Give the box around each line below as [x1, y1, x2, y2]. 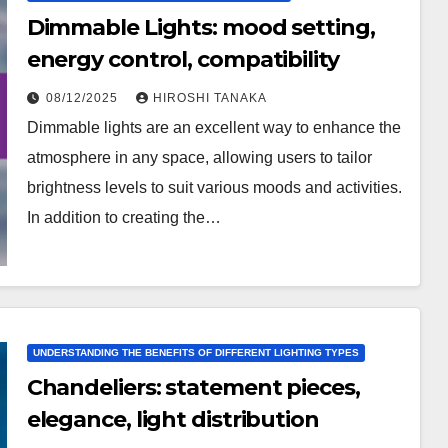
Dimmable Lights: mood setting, [26, 13, 375, 41]
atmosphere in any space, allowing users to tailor [26, 148, 372, 166]
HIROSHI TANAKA [152, 90, 267, 105]
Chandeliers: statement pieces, [26, 374, 360, 401]
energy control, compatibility [26, 45, 339, 73]
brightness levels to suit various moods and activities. [26, 178, 402, 196]
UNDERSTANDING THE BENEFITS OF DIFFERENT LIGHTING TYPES [32, 347, 359, 358]
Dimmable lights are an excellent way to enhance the [26, 118, 401, 136]
